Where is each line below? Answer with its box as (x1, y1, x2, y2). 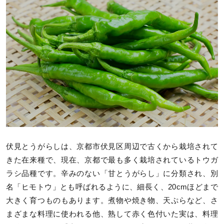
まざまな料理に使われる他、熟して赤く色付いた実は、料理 (6, 209, 218, 218)
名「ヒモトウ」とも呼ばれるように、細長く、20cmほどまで (6, 182, 218, 191)
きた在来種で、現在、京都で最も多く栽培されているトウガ (6, 155, 218, 164)
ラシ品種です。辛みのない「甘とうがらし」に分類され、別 (6, 169, 218, 177)
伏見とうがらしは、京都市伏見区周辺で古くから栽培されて (6, 142, 218, 150)
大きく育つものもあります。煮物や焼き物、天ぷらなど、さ (6, 196, 218, 204)
